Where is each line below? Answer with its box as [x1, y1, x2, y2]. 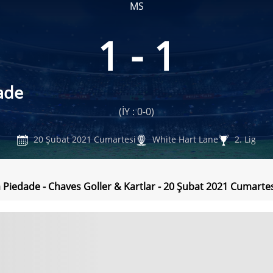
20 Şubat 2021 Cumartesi [31, 133, 136, 145]
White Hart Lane [150, 133, 219, 145]
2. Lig [232, 133, 257, 145]
